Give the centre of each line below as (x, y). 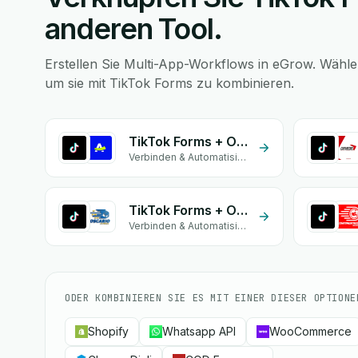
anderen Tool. (133, 29)
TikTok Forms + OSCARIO (242, 210)
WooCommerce (310, 331)
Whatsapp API (199, 331)
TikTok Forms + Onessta (242, 141)
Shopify (108, 331)
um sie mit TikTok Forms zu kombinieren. (169, 83)
